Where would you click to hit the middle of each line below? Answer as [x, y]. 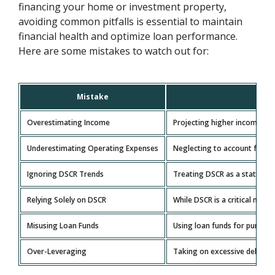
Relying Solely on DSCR [67, 200]
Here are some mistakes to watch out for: [114, 51]
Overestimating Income [69, 122]
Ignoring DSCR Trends [66, 174]
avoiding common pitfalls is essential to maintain [131, 21]
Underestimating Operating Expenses [93, 148]
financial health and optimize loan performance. [128, 36]
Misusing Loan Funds [63, 226]
